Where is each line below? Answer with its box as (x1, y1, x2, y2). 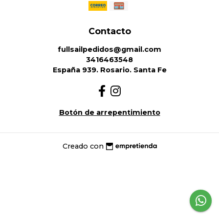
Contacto (88, 26, 131, 36)
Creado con (62, 141, 104, 151)
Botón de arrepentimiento (59, 108, 160, 117)
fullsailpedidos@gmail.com (58, 45, 161, 54)
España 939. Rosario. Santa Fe (52, 66, 167, 74)
